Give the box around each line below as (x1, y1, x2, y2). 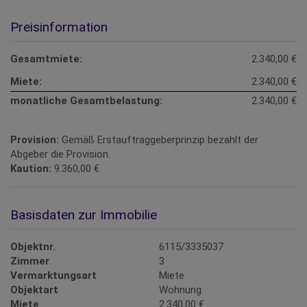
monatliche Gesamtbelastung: (10, 95, 162, 108)
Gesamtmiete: (10, 53, 82, 66)
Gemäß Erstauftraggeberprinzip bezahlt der (62, 134, 258, 147)
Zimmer (10, 255, 49, 268)
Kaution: (10, 162, 51, 175)
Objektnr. (10, 241, 56, 254)
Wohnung (159, 284, 202, 297)
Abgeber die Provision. (10, 148, 110, 161)
